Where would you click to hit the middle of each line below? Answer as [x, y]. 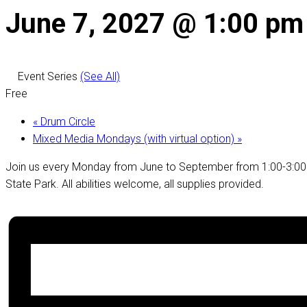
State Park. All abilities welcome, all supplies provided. [135, 184]
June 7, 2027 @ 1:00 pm [155, 24]
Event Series [49, 76]
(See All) [100, 76]
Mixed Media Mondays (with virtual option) [135, 138]
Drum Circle [66, 121]
